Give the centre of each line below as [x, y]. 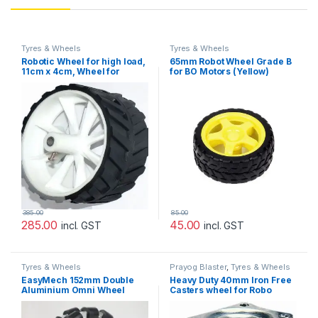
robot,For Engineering [70, 81]
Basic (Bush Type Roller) [75, 300]
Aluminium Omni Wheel [73, 290]
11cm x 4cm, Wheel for [71, 71]
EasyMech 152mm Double [78, 280]
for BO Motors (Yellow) [219, 71]
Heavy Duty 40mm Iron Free [230, 280]
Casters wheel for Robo [220, 290]
